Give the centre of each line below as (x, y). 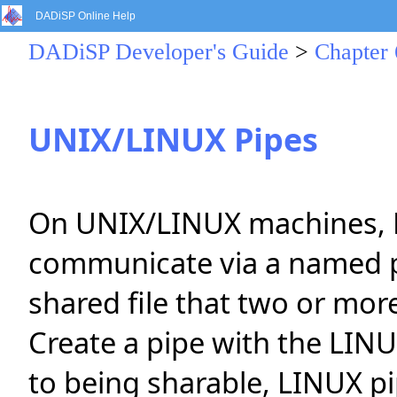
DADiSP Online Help (86, 16)
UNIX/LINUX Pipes (173, 139)
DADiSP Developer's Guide (159, 52)
